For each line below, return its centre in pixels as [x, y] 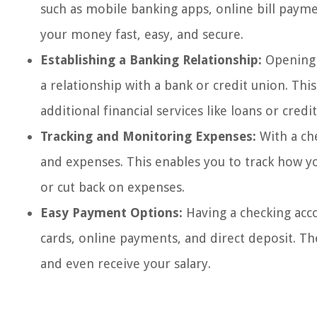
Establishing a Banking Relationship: [151, 60]
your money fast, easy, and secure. [142, 34]
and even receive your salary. [126, 264]
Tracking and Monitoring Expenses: [148, 136]
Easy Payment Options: [111, 213]
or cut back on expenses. [113, 187]
